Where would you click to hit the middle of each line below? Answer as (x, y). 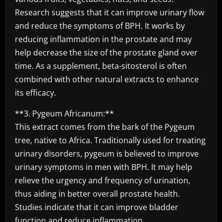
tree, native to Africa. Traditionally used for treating (110, 140)
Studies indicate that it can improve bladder (97, 207)
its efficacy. (35, 93)
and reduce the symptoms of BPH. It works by (100, 26)
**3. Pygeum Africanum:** (64, 113)
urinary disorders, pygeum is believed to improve (107, 154)
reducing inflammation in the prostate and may (103, 39)
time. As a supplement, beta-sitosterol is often (101, 66)
